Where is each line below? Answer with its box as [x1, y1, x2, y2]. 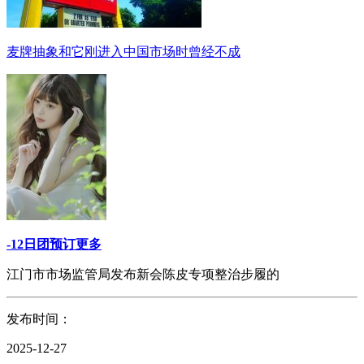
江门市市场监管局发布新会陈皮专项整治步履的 [6, 267, 279, 281]
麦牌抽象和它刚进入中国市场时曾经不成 [6, 45, 240, 58]
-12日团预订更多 [6, 237, 102, 251]
